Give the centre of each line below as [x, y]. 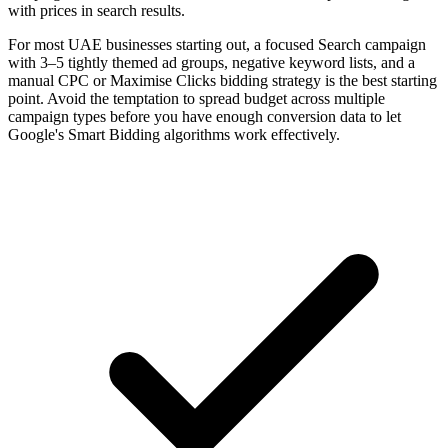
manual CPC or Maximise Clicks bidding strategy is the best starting [222, 81]
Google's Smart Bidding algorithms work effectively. [174, 135]
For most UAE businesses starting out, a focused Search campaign [217, 45]
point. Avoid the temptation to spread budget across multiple [196, 99]
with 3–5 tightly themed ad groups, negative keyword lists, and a [211, 63]
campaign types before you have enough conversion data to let [204, 117]
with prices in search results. [96, 11]
